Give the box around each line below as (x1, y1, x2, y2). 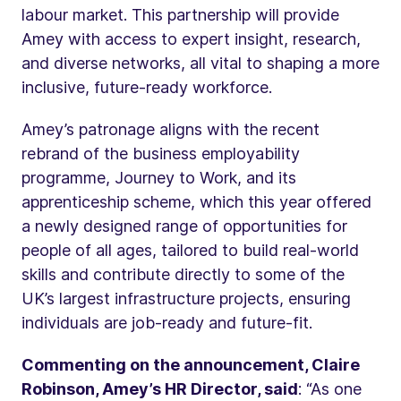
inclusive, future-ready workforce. (21, 77, 272, 97)
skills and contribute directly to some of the (21, 264, 345, 284)
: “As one (298, 379, 362, 398)
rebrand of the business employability (21, 143, 300, 163)
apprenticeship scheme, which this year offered (21, 192, 371, 211)
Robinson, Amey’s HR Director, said (21, 379, 298, 398)
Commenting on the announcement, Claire (21, 354, 360, 374)
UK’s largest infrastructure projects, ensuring (21, 288, 351, 308)
